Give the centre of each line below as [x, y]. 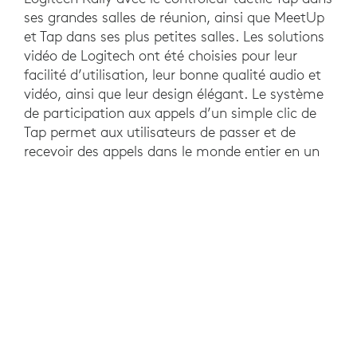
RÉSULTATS [135, 243]
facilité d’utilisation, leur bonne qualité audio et [173, 74]
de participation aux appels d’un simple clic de [170, 112]
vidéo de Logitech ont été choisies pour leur [161, 55]
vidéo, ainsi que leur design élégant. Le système [174, 93]
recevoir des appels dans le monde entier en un [172, 151]
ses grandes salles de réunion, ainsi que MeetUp [174, 17]
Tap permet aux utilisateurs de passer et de [160, 131]
